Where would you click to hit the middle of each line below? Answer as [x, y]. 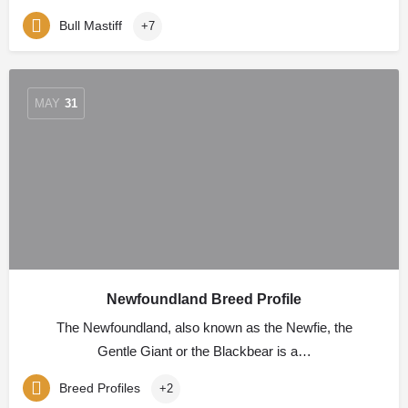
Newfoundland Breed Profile [204, 299]
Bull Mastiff [91, 25]
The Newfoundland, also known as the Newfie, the [204, 327]
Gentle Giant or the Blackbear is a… [204, 351]
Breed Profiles [100, 388]
